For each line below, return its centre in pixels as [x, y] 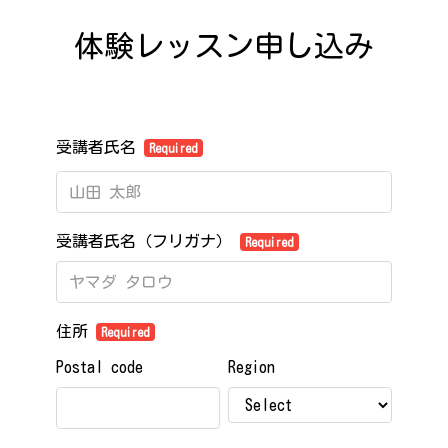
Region [251, 367]
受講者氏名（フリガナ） [148, 241]
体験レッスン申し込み [224, 46]
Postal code [99, 367]
